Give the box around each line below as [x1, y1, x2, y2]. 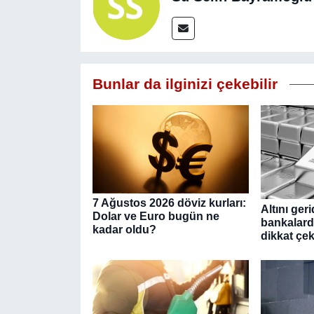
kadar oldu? [92, 224, 156, 236]
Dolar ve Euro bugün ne [92, 210, 219, 223]
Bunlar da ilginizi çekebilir [92, 76, 278, 93]
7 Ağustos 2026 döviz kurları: [92, 197, 246, 210]
